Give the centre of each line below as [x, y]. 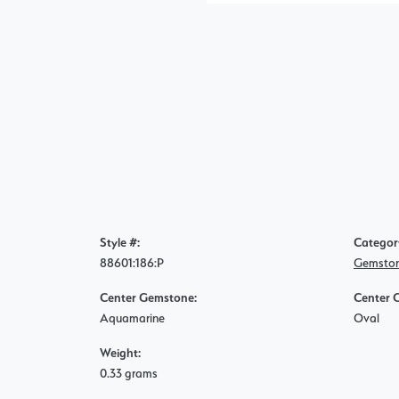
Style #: [120, 243]
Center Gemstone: [148, 298]
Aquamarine [132, 318]
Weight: [120, 353]
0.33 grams [129, 374]
